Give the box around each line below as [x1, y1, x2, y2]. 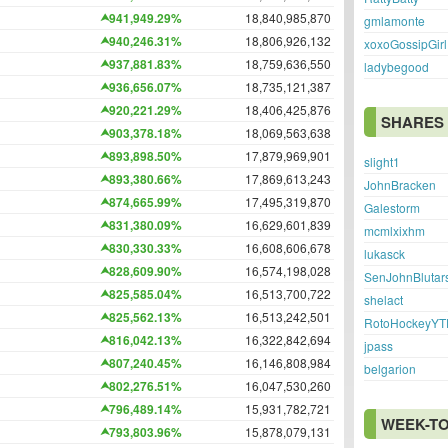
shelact [364, 291, 403, 308]
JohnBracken [364, 176, 436, 193]
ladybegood [364, 58, 429, 75]
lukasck [364, 245, 405, 262]
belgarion [364, 360, 416, 377]
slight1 [364, 153, 400, 170]
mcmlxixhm [364, 222, 425, 239]
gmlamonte [364, 12, 425, 29]
